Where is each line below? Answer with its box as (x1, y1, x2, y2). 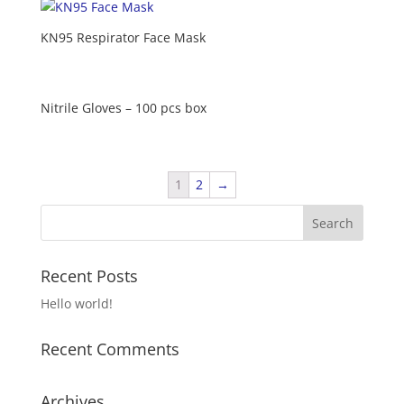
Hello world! (40, 295, 113, 313)
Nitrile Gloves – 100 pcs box (40, 99, 207, 117)
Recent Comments (40, 338, 179, 361)
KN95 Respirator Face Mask (40, 28, 206, 46)
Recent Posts (40, 265, 138, 288)
